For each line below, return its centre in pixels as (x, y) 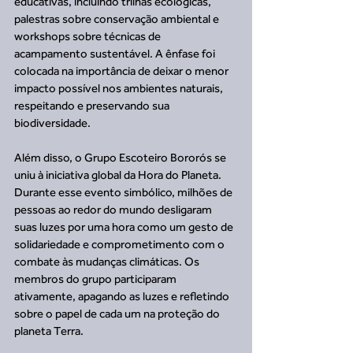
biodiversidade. (52, 123)
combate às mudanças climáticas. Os (108, 261)
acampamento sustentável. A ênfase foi (116, 53)
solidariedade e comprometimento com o (121, 244)
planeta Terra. (49, 331)
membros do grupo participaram (97, 279)
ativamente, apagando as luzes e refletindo (123, 296)
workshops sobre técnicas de (89, 36)
